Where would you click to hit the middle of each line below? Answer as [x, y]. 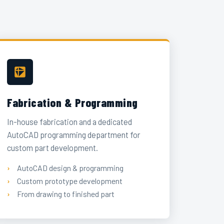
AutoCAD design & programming [70, 167]
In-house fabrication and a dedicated [70, 122]
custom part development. [53, 148]
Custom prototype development [69, 180]
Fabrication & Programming [72, 102]
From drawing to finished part [65, 193]
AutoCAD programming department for [74, 135]
